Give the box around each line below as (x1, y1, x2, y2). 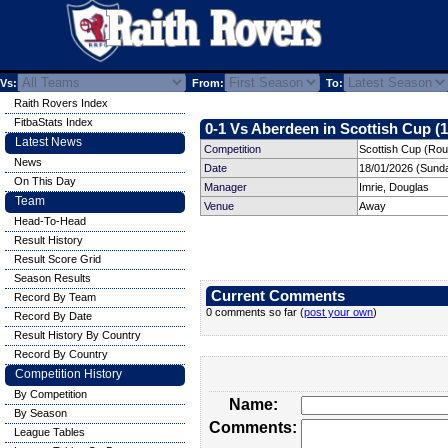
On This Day (14, 175, 76, 187)
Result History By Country (14, 329, 141, 341)
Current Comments (211, 288, 345, 304)
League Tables (14, 426, 85, 438)
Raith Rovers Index (14, 97, 108, 109)
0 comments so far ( (206, 306, 304, 318)
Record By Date (14, 310, 92, 322)
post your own (304, 306, 373, 318)
